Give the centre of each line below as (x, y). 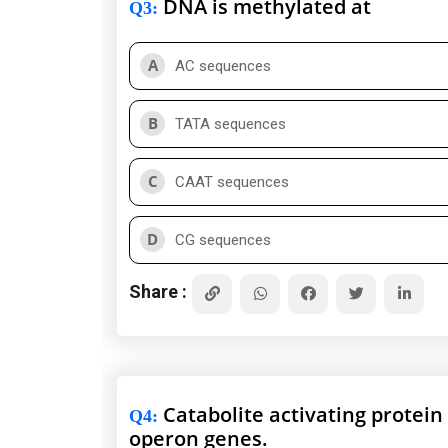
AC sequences (223, 66)
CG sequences (223, 240)
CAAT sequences (232, 182)
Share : (158, 291)
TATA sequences (230, 124)
